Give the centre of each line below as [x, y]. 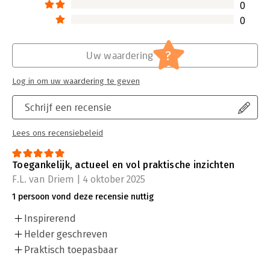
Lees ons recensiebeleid [58, 133]
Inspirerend [50, 218]
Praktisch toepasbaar [71, 250]
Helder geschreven [66, 234]
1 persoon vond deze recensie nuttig [83, 196]
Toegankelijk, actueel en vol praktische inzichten [124, 165]
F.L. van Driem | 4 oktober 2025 [79, 179]
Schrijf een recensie [68, 107]
